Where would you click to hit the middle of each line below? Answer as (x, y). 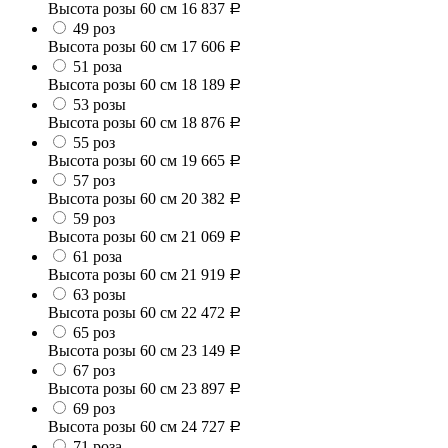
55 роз (94, 143)
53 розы (99, 105)
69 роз (94, 409)
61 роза (97, 257)
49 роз (94, 29)
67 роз (94, 371)
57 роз (94, 181)
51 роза (97, 67)
